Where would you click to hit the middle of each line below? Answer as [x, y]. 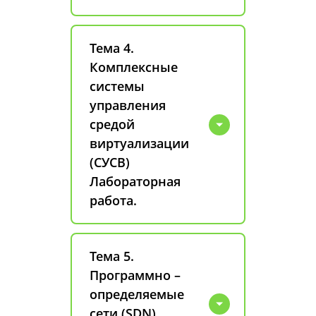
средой [112, 124]
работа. [113, 200]
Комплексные [134, 67]
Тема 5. [112, 256]
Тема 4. [112, 48]
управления [128, 105]
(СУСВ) [110, 162]
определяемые [137, 294]
